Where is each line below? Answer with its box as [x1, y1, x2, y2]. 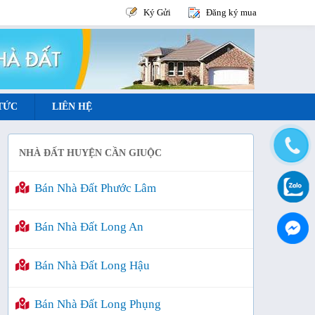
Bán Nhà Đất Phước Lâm [29, 181, 156, 195]
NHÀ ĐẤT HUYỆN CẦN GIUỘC [19, 148, 162, 158]
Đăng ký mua [205, 7, 257, 18]
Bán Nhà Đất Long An [29, 220, 143, 233]
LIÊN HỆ [52, 101, 92, 112]
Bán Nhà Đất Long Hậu [29, 259, 150, 272]
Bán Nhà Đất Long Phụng [29, 297, 161, 311]
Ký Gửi [143, 7, 171, 18]
